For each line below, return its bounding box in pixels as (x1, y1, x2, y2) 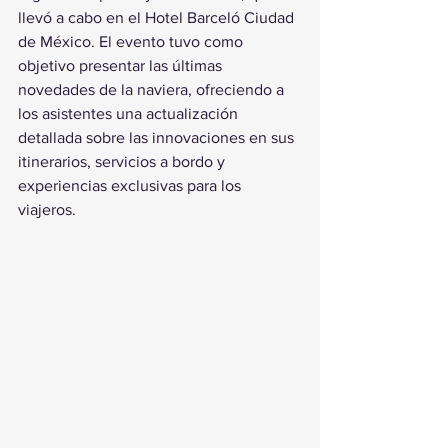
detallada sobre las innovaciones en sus (18, 129, 298, 146)
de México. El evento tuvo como (18, 33, 247, 50)
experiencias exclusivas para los (18, 177, 245, 194)
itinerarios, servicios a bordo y (18, 153, 229, 170)
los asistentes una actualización (18, 105, 242, 122)
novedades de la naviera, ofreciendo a (18, 81, 288, 98)
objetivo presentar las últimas (18, 57, 226, 74)
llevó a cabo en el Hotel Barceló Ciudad (18, 9, 298, 26)
